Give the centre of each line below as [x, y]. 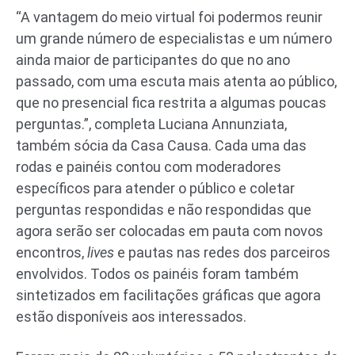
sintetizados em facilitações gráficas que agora [168, 295]
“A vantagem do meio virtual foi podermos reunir [169, 17]
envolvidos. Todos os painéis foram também [157, 273]
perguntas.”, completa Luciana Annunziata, [151, 124]
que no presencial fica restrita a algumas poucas [171, 102]
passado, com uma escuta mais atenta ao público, [176, 81]
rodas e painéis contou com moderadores [149, 166]
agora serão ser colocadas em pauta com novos [170, 231]
